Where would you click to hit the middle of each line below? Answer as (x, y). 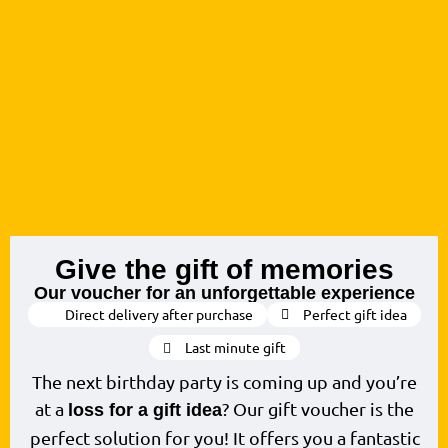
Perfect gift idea (355, 314)
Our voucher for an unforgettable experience (224, 293)
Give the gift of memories (224, 270)
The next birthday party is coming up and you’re (224, 382)
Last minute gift (236, 347)
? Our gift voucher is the (318, 409)
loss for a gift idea (145, 410)
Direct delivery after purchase (158, 314)
